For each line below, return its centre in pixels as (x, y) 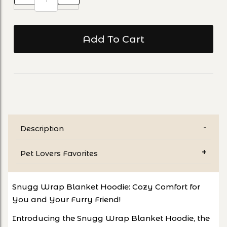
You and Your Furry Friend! (66, 199)
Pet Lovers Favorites (59, 153)
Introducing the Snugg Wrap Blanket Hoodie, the (111, 218)
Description (42, 128)
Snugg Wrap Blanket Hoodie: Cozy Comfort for (106, 186)
